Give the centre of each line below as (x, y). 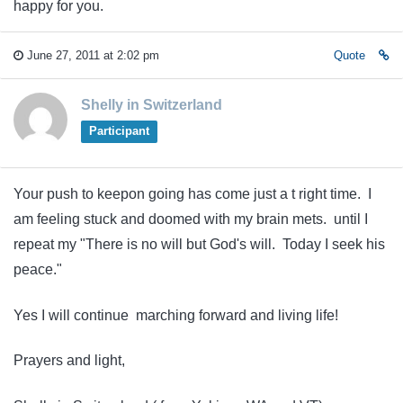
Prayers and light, (69, 361)
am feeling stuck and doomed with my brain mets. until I (191, 219)
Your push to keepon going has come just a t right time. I (193, 194)
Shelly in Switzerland (152, 105)
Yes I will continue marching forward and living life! (176, 315)
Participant (119, 131)
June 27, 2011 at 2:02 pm (91, 56)
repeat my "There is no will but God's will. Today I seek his (199, 245)
